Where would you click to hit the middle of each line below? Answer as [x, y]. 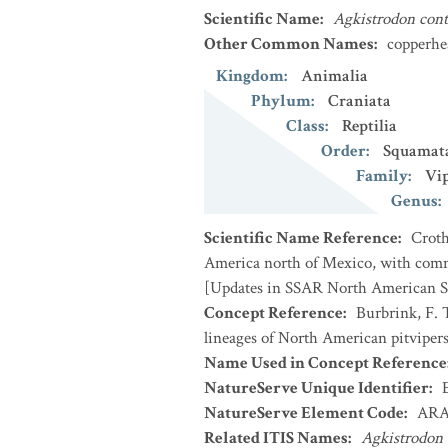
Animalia [334, 76]
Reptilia [369, 126]
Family [382, 176]
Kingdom [250, 76]
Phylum [281, 101]
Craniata [359, 101]
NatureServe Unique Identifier [316, 388]
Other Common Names [289, 44]
